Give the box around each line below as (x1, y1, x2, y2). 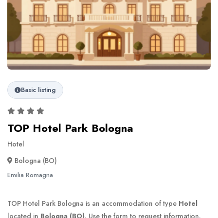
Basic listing (21, 85, 56, 95)
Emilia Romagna (7, 170, 53, 180)
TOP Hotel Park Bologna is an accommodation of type (7, 199, 179, 209)
